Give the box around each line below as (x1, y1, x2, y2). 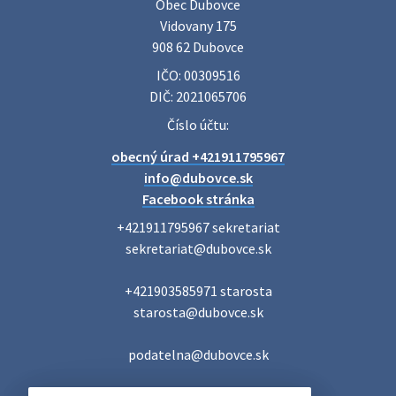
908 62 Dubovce (152, 38, 244, 56)
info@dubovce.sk (143, 169, 253, 187)
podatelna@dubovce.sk (127, 346, 269, 363)
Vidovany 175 (159, 17, 237, 34)
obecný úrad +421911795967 (111, 148, 285, 165)
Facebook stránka (141, 190, 255, 208)
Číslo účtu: (167, 116, 229, 133)
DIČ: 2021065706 (149, 88, 247, 105)
